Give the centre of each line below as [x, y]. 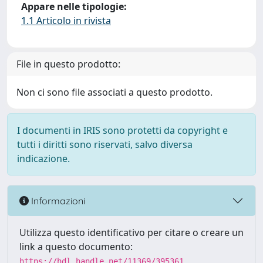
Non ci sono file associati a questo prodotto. [114, 92]
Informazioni [57, 200]
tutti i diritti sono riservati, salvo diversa [105, 144]
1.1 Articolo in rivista [66, 21]
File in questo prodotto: [68, 64]
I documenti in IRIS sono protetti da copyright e [122, 130]
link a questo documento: [76, 247]
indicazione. [43, 159]
